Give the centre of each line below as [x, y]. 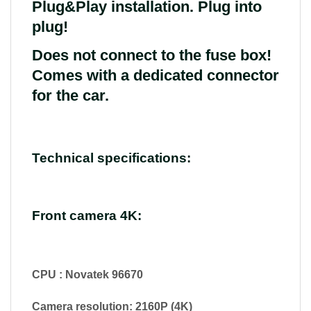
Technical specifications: [111, 158]
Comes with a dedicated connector [155, 75]
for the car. [70, 95]
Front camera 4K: [87, 216]
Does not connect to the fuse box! [152, 55]
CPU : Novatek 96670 [87, 274]
